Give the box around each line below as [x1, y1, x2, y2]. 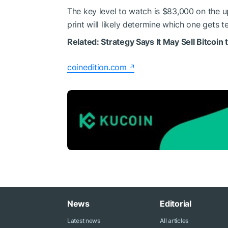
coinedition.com [67, 62, 127, 73]
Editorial [160, 198, 191, 209]
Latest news [67, 217, 100, 224]
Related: [67, 37, 101, 47]
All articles [160, 217, 188, 224]
